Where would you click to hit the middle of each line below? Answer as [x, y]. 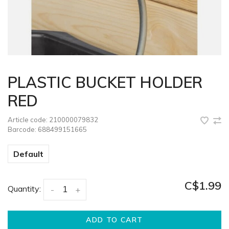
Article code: [28, 120]
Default [28, 154]
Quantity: [24, 189]
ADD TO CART [114, 220]
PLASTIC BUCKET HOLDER [105, 82]
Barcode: [22, 129]
